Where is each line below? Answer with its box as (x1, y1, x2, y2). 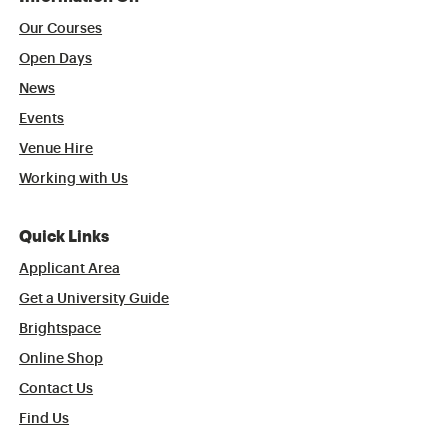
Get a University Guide (19, 292, 170, 307)
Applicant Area (19, 262, 121, 277)
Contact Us (19, 382, 94, 397)
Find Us (19, 412, 70, 427)
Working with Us (19, 172, 129, 187)
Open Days (19, 52, 93, 67)
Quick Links (19, 229, 110, 246)
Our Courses (19, 22, 103, 37)
